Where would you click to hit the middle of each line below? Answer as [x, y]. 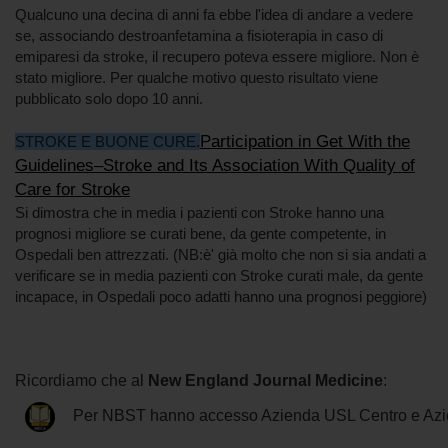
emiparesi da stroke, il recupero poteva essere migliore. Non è [217, 56]
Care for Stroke [72, 189]
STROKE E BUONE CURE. [107, 141]
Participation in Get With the [305, 141]
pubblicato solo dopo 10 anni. [109, 98]
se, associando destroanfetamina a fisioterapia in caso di [199, 35]
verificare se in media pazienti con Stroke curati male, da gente [219, 275]
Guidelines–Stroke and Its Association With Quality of [215, 165]
